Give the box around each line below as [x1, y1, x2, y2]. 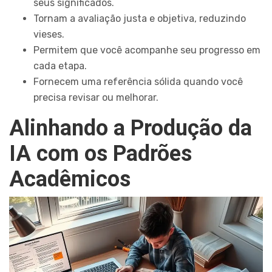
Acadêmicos [9, 166, 131, 192]
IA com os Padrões [9, 141, 192, 167]
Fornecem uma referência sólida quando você [33, 76, 243, 88]
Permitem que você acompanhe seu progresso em [33, 44, 260, 56]
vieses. [33, 29, 64, 41]
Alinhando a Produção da [9, 115, 252, 141]
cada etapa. [33, 60, 87, 72]
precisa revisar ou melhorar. [33, 92, 158, 104]
